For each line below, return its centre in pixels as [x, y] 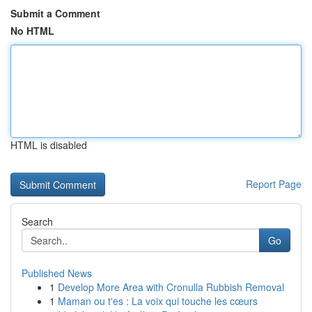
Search [37, 221]
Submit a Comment [55, 13]
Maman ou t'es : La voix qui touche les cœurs [158, 301]
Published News [57, 273]
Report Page [274, 184]
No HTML [32, 31]
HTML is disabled [49, 145]
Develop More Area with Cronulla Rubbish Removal [171, 287]
